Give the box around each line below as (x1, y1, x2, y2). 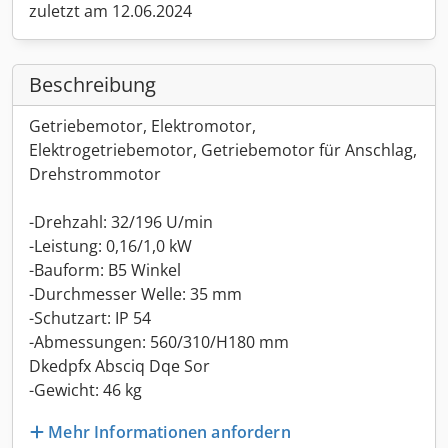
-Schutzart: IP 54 (29, 307, 151, 329)
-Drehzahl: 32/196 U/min (29, 211, 213, 233)
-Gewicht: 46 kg (29, 379, 142, 401)
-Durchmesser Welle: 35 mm (29, 283, 242, 305)
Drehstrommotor (29, 163, 161, 185)
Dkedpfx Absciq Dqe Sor (29, 355, 210, 377)
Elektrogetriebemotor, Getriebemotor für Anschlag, (29, 139, 417, 161)
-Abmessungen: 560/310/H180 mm (29, 331, 289, 353)
